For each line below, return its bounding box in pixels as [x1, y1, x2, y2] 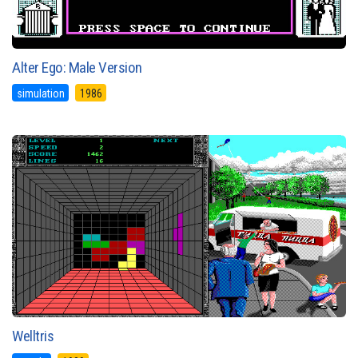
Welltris [12, 327, 54, 346]
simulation [16, 86, 65, 100]
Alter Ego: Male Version [12, 58, 142, 77]
